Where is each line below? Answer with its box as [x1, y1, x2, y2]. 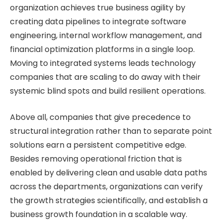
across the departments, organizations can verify [10, 180, 203, 192]
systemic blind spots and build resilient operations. [10, 85, 206, 97]
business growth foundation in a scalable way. [10, 208, 187, 220]
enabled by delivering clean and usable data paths [10, 166, 207, 178]
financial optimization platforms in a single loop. [10, 44, 195, 55]
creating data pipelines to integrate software [10, 16, 186, 28]
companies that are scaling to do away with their [10, 71, 201, 83]
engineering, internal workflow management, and [10, 30, 202, 42]
